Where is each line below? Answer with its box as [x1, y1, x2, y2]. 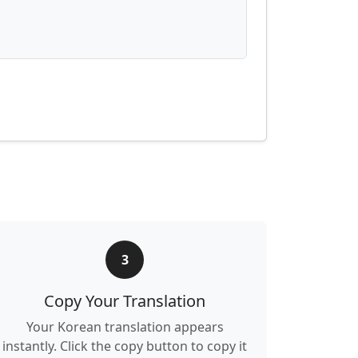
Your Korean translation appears [26, 318, 224, 336]
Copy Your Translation [44, 290, 205, 312]
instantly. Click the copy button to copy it [2, 337, 247, 355]
